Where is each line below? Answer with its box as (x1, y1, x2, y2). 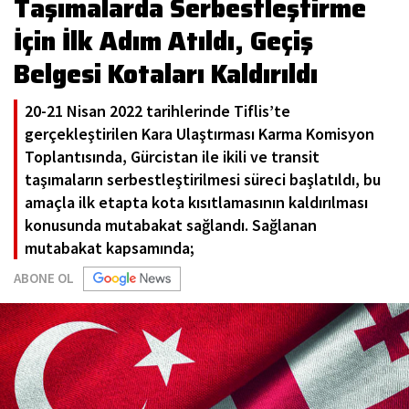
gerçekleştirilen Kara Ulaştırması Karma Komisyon (25, 123, 374, 145)
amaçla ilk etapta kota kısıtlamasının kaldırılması (25, 192, 368, 214)
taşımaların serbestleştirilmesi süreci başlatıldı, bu (25, 169, 381, 191)
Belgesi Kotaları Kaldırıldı (14, 54, 318, 95)
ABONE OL (14, 269, 74, 288)
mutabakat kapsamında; (25, 237, 194, 259)
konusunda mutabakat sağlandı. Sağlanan (25, 215, 317, 236)
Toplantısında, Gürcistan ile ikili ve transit (25, 146, 320, 168)
